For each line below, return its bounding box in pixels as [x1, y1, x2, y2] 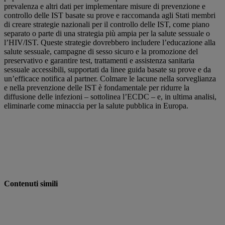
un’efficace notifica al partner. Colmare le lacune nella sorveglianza [4, 74, 216, 83]
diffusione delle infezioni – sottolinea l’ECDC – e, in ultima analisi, [4, 92, 216, 101]
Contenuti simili [4, 179, 58, 188]
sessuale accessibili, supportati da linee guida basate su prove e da [4, 65, 211, 74]
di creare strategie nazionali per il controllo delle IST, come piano [4, 20, 209, 29]
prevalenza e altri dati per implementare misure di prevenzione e [4, 2, 205, 11]
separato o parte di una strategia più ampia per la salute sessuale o [4, 29, 210, 38]
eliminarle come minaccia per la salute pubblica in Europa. [4, 101, 188, 110]
